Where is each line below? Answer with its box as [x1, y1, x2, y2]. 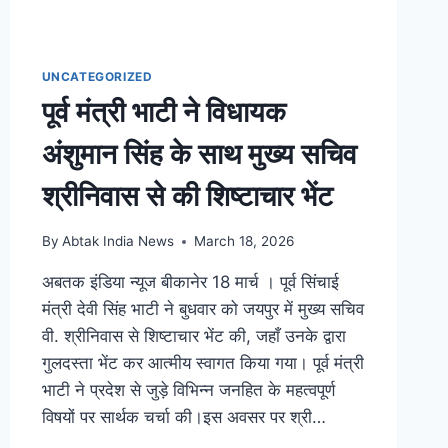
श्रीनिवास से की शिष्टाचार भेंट [41, 179, 333, 214]
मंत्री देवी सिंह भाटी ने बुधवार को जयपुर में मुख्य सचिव [41, 299, 364, 320]
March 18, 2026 [193, 233, 294, 250]
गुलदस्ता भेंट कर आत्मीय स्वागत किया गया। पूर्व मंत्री [41, 353, 364, 374]
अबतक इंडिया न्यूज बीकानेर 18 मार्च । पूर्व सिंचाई [41, 272, 339, 293]
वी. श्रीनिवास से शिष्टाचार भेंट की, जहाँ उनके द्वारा [41, 326, 346, 347]
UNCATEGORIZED [41, 68, 153, 84]
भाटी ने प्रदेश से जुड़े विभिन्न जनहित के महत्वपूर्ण [41, 380, 335, 401]
